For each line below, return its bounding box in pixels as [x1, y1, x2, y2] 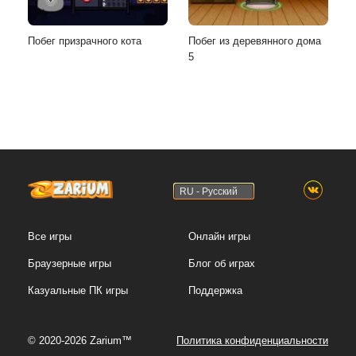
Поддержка [188, 284, 242, 296]
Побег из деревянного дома [188, 34, 321, 47]
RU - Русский [179, 185, 238, 197]
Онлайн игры [188, 230, 250, 242]
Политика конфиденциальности [176, 335, 328, 346]
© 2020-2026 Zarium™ [28, 335, 132, 346]
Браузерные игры [28, 257, 111, 269]
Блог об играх [188, 257, 255, 269]
